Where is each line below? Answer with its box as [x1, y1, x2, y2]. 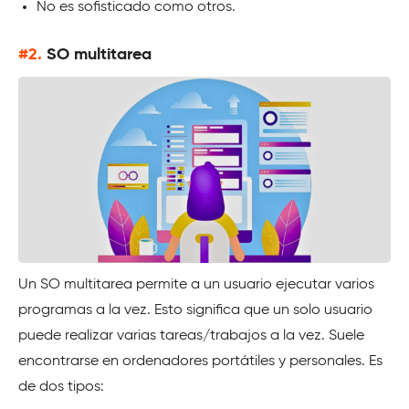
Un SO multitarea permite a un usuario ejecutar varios [18, 277, 374, 292]
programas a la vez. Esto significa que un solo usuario [18, 302, 372, 318]
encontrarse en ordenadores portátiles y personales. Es [18, 353, 383, 369]
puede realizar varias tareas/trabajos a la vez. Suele [18, 328, 364, 343]
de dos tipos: [18, 379, 104, 394]
